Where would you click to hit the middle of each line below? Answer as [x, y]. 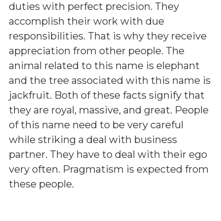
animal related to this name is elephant [104, 66]
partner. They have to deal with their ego [108, 154]
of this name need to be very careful [96, 125]
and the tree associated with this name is [110, 80]
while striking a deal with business [93, 140]
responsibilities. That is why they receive [108, 36]
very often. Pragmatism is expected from [109, 169]
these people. [41, 184]
